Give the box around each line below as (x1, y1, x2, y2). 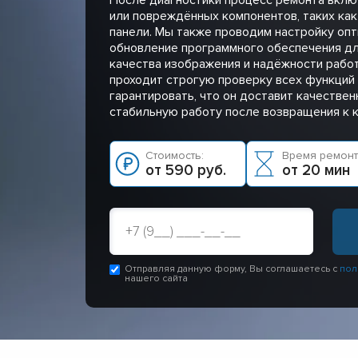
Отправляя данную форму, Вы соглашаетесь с (125, 262, 340, 275)
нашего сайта (125, 272, 188, 284)
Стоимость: (145, 148, 204, 162)
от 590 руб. (145, 161, 226, 180)
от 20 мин (282, 161, 350, 180)
